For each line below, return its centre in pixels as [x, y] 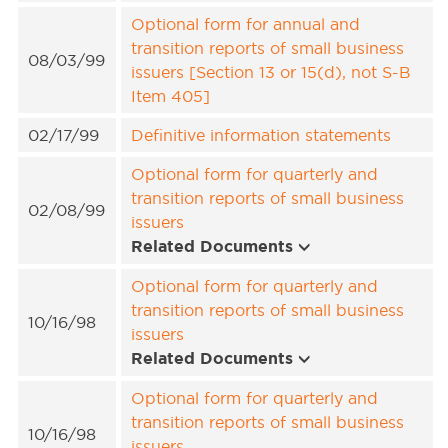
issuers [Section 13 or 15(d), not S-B [271, 72]
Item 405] [170, 96]
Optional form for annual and [245, 24]
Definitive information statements [261, 135]
